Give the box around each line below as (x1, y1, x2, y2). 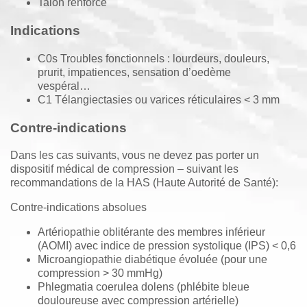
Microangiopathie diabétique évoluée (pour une (38, 254, 267, 266)
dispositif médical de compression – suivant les (10, 163, 238, 175)
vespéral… (38, 79, 90, 92)
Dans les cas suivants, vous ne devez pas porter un (10, 149, 259, 162)
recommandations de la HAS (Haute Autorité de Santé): (10, 177, 278, 189)
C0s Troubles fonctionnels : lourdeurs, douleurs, (38, 52, 269, 64)
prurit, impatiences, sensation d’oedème (38, 66, 231, 78)
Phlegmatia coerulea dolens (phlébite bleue (38, 281, 249, 293)
